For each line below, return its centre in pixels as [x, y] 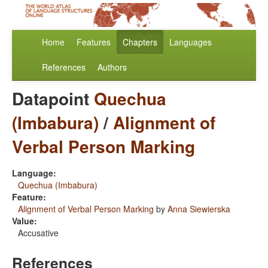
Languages [191, 42]
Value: [25, 221]
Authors [112, 67]
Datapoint [53, 99]
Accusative [38, 233]
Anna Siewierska [199, 209]
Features [94, 42]
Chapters [140, 42]
